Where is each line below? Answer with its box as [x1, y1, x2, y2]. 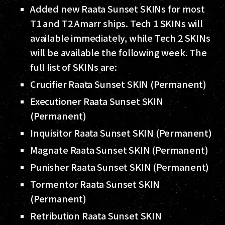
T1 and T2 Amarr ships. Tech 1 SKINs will [30, 17, 203, 30]
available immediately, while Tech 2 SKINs [30, 31, 210, 45]
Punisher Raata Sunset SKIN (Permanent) [30, 160, 209, 174]
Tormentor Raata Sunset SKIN [30, 177, 160, 191]
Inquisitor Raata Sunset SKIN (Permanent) [30, 126, 212, 140]
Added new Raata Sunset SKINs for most [30, 2, 205, 16]
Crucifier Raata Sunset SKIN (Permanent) [30, 77, 206, 91]
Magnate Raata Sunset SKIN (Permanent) [30, 143, 208, 157]
